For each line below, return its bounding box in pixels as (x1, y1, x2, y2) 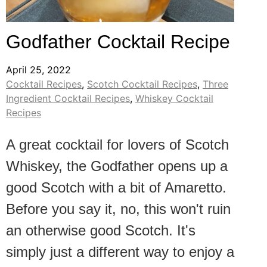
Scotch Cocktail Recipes (87, 78, 197, 91)
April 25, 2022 (6, 64, 71, 76)
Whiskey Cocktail (135, 92, 213, 105)
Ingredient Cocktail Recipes (6, 92, 130, 105)
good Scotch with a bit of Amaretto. (6, 179, 226, 196)
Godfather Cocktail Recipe (6, 31, 230, 53)
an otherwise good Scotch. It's (6, 222, 195, 239)
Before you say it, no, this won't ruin (6, 201, 231, 218)
